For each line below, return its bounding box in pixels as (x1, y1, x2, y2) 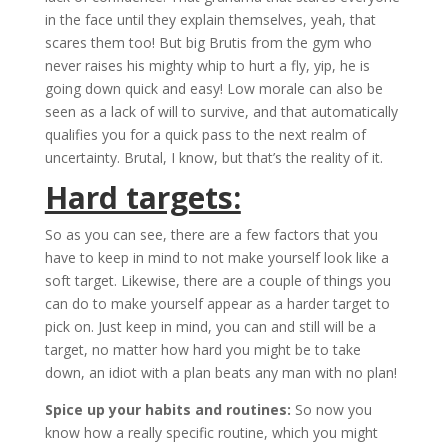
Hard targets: (44, 177, 241, 219)
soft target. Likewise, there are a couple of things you (44, 271, 391, 291)
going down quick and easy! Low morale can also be (44, 79, 383, 99)
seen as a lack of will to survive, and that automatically (44, 102, 398, 122)
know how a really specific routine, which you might (44, 423, 378, 443)
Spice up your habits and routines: (44, 400, 291, 420)
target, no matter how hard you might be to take (44, 340, 361, 360)
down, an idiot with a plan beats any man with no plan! (44, 363, 397, 383)
